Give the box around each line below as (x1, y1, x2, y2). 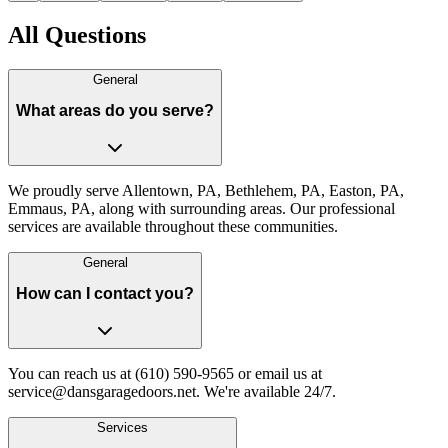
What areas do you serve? (16, 102, 214, 120)
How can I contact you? (16, 285, 194, 303)
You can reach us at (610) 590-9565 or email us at (8, 365, 322, 383)
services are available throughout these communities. (8, 217, 338, 235)
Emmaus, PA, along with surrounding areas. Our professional (8, 199, 395, 217)
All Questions (8, 21, 146, 48)
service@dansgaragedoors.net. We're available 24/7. (8, 383, 336, 401)
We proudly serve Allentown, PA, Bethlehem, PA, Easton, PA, (8, 181, 404, 199)
